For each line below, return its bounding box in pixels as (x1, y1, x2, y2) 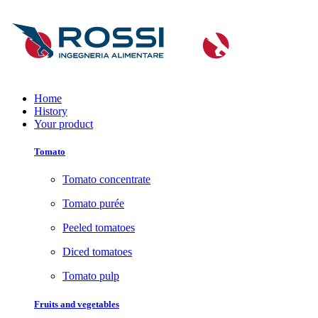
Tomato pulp (62, 270, 119, 283)
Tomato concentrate (62, 173, 150, 186)
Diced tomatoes (62, 246, 132, 258)
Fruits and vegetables (34, 298, 119, 309)
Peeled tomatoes (62, 221, 135, 234)
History (34, 105, 67, 117)
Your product (34, 118, 93, 130)
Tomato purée (62, 197, 124, 210)
